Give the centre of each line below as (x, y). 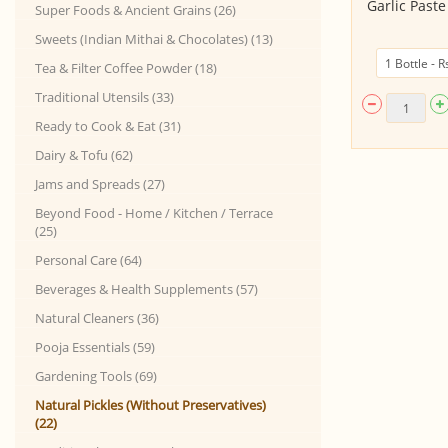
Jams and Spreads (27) (100, 184)
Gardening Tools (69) (96, 376)
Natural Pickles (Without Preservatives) (150, 405)
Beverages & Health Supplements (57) (146, 289)
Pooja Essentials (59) (95, 347)
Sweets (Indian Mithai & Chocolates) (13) (154, 39)
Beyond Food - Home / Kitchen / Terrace (154, 213)
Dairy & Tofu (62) (84, 155)
